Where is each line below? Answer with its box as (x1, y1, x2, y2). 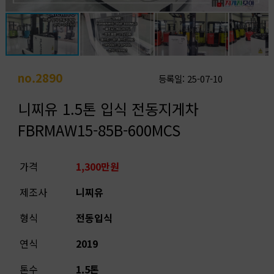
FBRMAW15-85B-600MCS (17, 119, 180, 141)
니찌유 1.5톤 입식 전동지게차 (17, 98, 199, 119)
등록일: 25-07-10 (158, 72, 223, 85)
